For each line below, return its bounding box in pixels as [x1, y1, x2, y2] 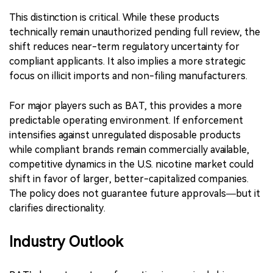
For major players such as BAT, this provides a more [9, 99, 242, 112]
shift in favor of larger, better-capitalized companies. [9, 172, 249, 185]
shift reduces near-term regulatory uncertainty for [9, 40, 239, 52]
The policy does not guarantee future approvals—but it [9, 187, 260, 199]
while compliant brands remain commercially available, [9, 143, 249, 155]
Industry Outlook [9, 233, 123, 250]
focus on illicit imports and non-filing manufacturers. [9, 69, 247, 82]
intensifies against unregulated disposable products [9, 129, 241, 141]
